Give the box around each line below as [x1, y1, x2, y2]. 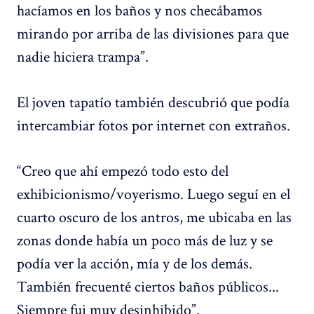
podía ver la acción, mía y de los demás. [17, 253, 252, 273]
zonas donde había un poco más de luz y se [17, 230, 273, 250]
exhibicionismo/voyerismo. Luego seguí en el [17, 184, 290, 204]
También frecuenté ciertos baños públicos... [17, 276, 279, 296]
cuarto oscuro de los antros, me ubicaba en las [17, 207, 292, 227]
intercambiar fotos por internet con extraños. [17, 115, 290, 135]
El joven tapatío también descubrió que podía [17, 92, 289, 112]
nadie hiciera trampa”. [17, 46, 154, 67]
